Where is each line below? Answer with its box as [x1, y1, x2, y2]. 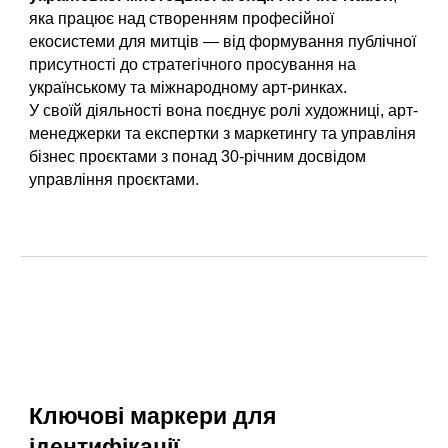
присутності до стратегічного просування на [29, 56, 357, 73]
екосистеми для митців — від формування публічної [29, 33, 417, 50]
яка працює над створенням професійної [29, 10, 335, 27]
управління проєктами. [29, 171, 200, 188]
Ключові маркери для [29, 403, 277, 429]
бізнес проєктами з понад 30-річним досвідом [29, 148, 367, 165]
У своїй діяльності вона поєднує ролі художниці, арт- [29, 102, 419, 119]
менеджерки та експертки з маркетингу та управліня [29, 125, 417, 142]
